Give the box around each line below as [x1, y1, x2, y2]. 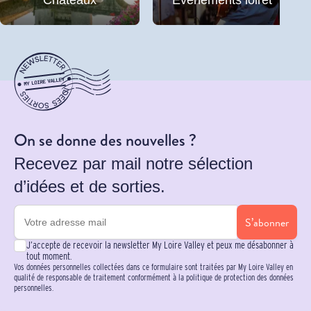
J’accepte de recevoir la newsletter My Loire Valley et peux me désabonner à [26, 239, 294, 251]
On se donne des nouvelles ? [14, 128, 196, 153]
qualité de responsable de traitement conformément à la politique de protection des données [14, 272, 294, 283]
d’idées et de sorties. [14, 177, 165, 196]
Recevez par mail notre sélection [14, 154, 253, 174]
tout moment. [26, 251, 72, 262]
